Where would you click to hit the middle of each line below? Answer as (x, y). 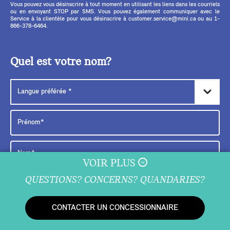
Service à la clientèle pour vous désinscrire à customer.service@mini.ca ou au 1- (115, 19)
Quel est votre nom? (61, 62)
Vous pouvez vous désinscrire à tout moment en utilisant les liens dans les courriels (115, 4)
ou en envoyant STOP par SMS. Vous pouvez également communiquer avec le (115, 12)
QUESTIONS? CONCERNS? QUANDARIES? (115, 180)
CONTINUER (69, 201)
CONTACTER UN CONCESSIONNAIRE (115, 208)
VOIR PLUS (110, 164)
